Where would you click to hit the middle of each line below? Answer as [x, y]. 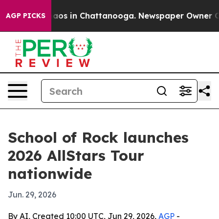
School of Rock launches [98, 137]
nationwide [50, 174]
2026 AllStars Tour [76, 155]
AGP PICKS [26, 16]
